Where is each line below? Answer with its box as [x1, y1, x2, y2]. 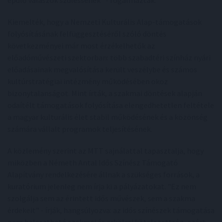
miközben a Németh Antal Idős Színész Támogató [7, 158, 178, 167]
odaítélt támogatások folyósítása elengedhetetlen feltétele [7, 100, 214, 110]
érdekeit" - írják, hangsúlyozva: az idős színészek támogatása [7, 205, 215, 215]
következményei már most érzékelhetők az [7, 41, 155, 51]
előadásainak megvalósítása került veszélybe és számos [7, 64, 197, 74]
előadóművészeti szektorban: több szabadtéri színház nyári [7, 53, 211, 62]
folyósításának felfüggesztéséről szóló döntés [7, 29, 166, 39]
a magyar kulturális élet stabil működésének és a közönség [7, 112, 208, 122]
